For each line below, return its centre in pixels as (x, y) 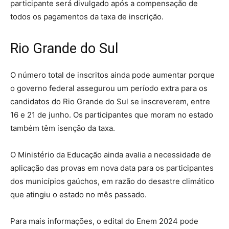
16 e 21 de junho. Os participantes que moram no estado (112, 114)
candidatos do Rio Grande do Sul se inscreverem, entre (110, 101)
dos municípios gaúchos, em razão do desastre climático (112, 181)
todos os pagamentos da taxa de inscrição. (87, 16)
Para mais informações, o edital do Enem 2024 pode (104, 221)
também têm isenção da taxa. (63, 128)
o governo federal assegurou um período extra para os (109, 88)
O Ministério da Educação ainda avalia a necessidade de (111, 154)
